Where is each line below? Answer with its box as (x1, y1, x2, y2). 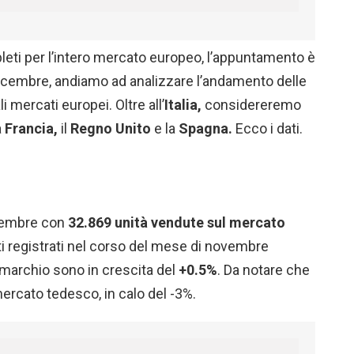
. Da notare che (217, 262, 310, 279)
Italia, (164, 96, 201, 114)
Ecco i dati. (232, 120, 303, 137)
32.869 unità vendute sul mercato (68, 214, 285, 232)
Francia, (5, 120, 58, 137)
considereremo (201, 96, 301, 114)
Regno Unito (70, 120, 151, 137)
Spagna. (179, 120, 232, 137)
